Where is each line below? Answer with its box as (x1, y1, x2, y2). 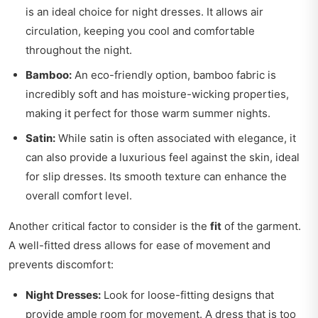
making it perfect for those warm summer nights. (26, 106, 270, 121)
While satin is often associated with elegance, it (55, 131, 296, 146)
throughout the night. (26, 43, 132, 57)
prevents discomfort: (9, 258, 114, 272)
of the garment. (221, 219, 301, 234)
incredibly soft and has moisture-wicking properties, (26, 87, 289, 102)
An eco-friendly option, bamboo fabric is (72, 68, 276, 82)
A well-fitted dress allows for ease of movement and (9, 238, 270, 253)
